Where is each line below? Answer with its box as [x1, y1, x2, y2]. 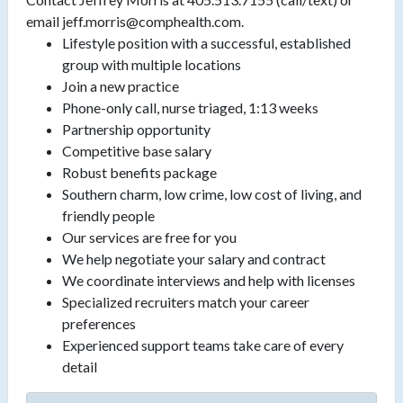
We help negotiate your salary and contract [62, 250, 326, 268]
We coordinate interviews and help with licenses [62, 272, 355, 290]
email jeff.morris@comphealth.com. [26, 13, 244, 31]
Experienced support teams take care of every [62, 336, 344, 354]
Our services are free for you [62, 228, 237, 246]
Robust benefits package [62, 164, 217, 182]
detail [62, 358, 97, 376]
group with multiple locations [62, 56, 241, 74]
